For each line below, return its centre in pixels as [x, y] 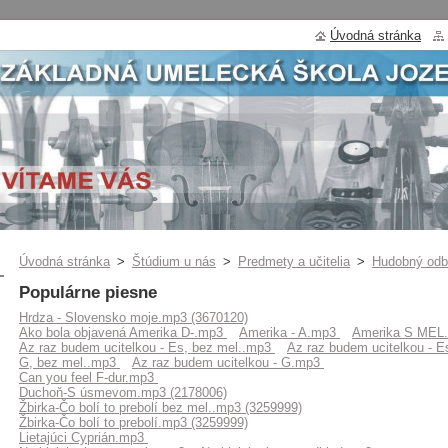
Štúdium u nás [174, 261]
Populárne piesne [88, 292]
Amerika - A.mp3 [289, 332]
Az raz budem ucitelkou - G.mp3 [228, 362]
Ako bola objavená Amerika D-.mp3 [123, 332]
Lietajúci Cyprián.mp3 [83, 437]
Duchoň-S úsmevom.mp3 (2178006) [123, 392]
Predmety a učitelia [294, 261]
